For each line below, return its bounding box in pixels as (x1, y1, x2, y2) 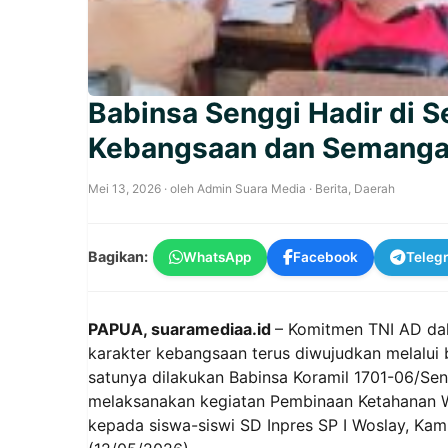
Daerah (354, 180, 395, 196)
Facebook (293, 248, 358, 265)
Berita (315, 180, 348, 196)
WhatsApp (183, 248, 251, 265)
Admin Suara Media (197, 180, 306, 196)
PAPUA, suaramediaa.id (88, 318, 275, 339)
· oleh (161, 180, 197, 196)
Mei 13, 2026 (88, 180, 161, 196)
